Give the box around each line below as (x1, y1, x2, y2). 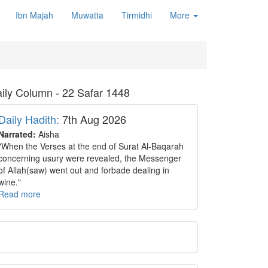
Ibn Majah (16, 9, 53, 21)
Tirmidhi (121, 9, 152, 21)
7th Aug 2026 (59, 111, 126, 127)
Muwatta (71, 9, 103, 21)
